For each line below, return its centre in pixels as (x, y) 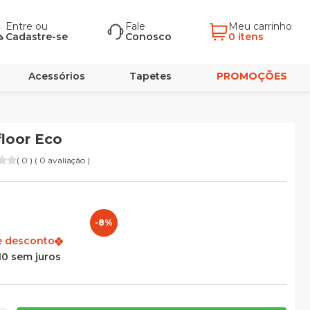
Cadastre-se (37, 37)
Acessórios (56, 76)
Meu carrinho (262, 26)
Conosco (148, 37)
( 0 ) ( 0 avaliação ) (53, 160)
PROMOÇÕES (252, 76)
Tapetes (151, 76)
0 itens (246, 37)
